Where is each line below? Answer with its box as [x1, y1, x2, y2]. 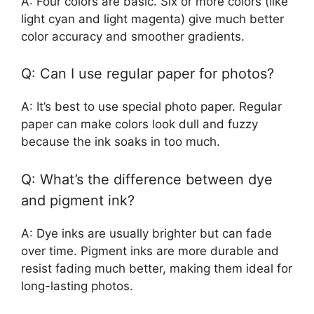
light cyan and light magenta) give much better [21, 11, 284, 26]
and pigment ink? [21, 191, 135, 209]
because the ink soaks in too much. [21, 135, 220, 149]
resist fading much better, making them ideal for [21, 261, 292, 275]
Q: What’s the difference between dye [21, 170, 273, 188]
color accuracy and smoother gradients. [21, 29, 245, 43]
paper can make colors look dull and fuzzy [21, 117, 258, 132]
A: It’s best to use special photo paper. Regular [21, 100, 282, 114]
